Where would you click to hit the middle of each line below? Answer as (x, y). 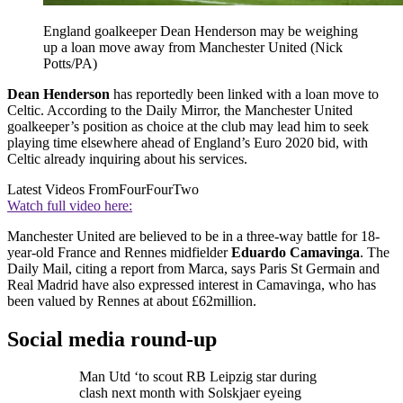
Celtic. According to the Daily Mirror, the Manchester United (180, 110)
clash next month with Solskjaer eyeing (190, 393)
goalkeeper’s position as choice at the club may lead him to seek (188, 126)
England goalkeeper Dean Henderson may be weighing (201, 31)
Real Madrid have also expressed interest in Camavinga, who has (192, 284)
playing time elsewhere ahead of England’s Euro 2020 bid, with (188, 142)
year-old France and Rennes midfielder (119, 252)
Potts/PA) (70, 63)
